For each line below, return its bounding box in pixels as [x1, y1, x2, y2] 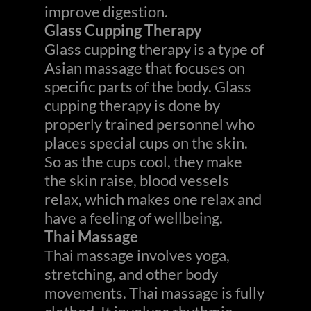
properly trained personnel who [44, 115, 255, 133]
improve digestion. [44, 2, 168, 21]
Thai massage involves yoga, [44, 246, 230, 264]
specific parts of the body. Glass [44, 77, 251, 96]
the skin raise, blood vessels [44, 171, 229, 190]
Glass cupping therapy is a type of [44, 40, 264, 58]
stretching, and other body [44, 264, 218, 283]
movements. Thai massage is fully [44, 283, 264, 302]
